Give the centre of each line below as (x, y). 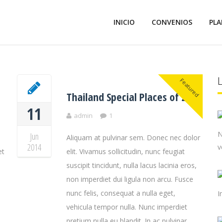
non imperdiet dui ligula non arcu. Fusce (130, 179)
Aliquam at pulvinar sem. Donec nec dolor (133, 138)
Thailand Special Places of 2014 (134, 97)
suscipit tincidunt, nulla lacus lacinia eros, (132, 165)
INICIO (124, 22)
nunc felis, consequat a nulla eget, (121, 193)
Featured (190, 88)
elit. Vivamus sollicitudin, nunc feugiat (126, 151)
